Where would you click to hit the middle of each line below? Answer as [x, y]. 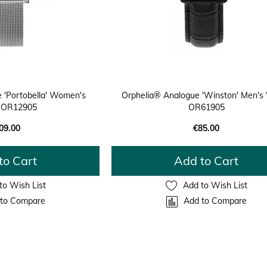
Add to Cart [207, 160]
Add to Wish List [215, 186]
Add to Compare [215, 201]
